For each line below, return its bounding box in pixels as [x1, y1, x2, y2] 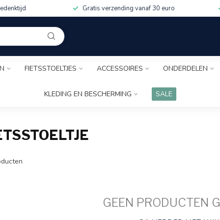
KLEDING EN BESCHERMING [44, 89, 132, 99]
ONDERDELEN [163, 64, 208, 73]
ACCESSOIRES [97, 64, 143, 73]
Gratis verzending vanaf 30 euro [82, 4, 175, 13]
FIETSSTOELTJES [25, 64, 77, 73]
